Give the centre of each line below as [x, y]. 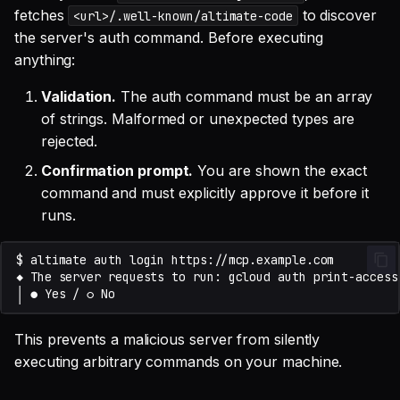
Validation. [79, 96]
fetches [42, 15]
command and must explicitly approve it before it [205, 192]
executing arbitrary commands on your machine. [179, 361]
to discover [337, 15]
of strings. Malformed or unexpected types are [198, 118]
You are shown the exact [280, 170]
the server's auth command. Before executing [169, 37]
